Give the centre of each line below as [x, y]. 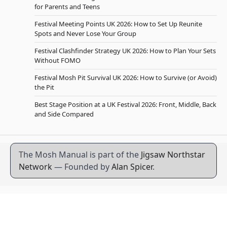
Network [35, 167]
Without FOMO [58, 61]
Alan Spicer [132, 167]
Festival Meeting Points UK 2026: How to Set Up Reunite [118, 24]
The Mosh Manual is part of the [80, 155]
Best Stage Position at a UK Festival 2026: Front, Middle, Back [125, 105]
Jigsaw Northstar [173, 155]
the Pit [44, 87]
